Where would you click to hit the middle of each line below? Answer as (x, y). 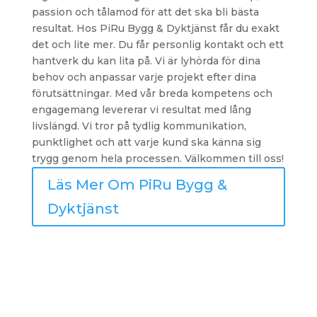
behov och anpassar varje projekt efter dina (144, 77)
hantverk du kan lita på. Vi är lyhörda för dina (146, 61)
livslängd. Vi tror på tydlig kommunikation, (139, 126)
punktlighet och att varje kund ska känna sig (146, 143)
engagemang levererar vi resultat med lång (141, 110)
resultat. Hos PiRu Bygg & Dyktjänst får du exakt (155, 29)
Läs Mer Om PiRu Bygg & (137, 185)
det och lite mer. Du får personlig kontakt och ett (157, 45)
